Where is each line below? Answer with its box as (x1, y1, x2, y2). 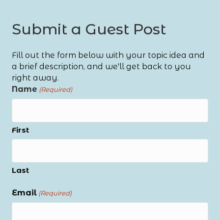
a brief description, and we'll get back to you (12, 61, 191, 71)
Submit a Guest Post (12, 20, 166, 38)
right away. (12, 73, 59, 82)
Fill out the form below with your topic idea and (12, 50, 205, 60)
